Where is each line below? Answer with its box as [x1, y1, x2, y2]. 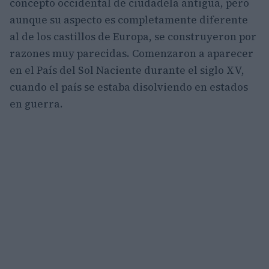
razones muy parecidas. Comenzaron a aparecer [10, 46, 253, 61]
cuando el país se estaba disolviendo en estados [10, 80, 248, 94]
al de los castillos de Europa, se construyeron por [10, 29, 256, 44]
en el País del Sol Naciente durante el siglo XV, [10, 63, 244, 77]
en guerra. [10, 97, 63, 111]
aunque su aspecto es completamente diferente [10, 13, 248, 27]
